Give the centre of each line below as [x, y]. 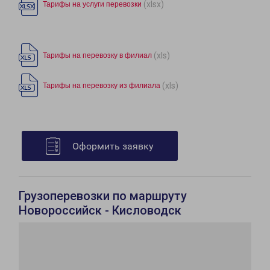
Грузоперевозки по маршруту [103, 196]
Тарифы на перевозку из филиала [102, 86]
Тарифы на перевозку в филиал [97, 56]
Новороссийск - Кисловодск [100, 211]
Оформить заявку [113, 146]
